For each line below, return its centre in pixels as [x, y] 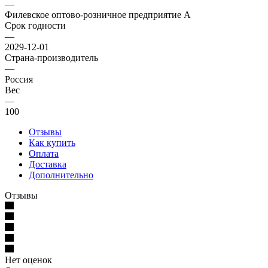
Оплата [44, 153]
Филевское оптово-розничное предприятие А [98, 14]
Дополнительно [61, 175]
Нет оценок [28, 260]
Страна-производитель [51, 57]
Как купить [52, 142]
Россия [19, 79]
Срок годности [35, 25]
